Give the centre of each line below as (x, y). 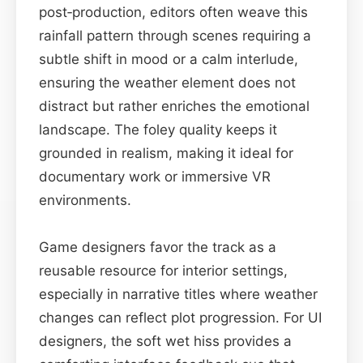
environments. (85, 200)
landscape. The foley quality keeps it (158, 129)
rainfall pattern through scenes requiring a (175, 35)
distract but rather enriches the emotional (174, 106)
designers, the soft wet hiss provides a (165, 341)
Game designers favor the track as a (158, 247)
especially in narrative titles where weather (178, 294)
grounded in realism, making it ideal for (166, 153)
